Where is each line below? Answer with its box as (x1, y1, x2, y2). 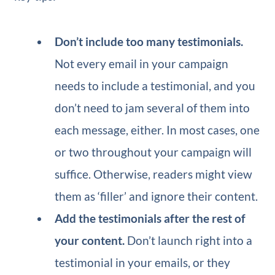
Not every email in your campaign (55, 56, 229, 71)
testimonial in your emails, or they (55, 255, 231, 269)
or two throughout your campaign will (55, 144, 252, 159)
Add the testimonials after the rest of (55, 211, 246, 225)
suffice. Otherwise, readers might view (55, 166, 253, 181)
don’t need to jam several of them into (55, 100, 250, 115)
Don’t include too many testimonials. (55, 34, 244, 48)
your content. (55, 233, 128, 247)
